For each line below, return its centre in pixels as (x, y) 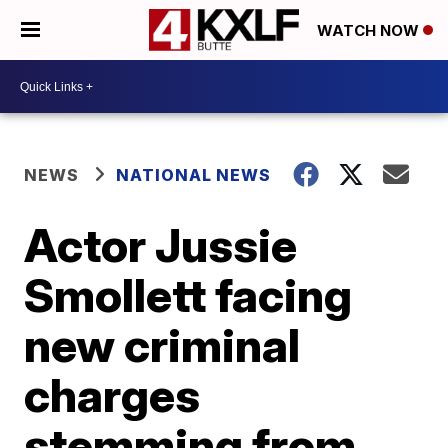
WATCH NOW (370, 31)
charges (112, 395)
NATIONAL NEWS (194, 175)
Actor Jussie (161, 245)
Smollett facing (188, 295)
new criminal (162, 345)
